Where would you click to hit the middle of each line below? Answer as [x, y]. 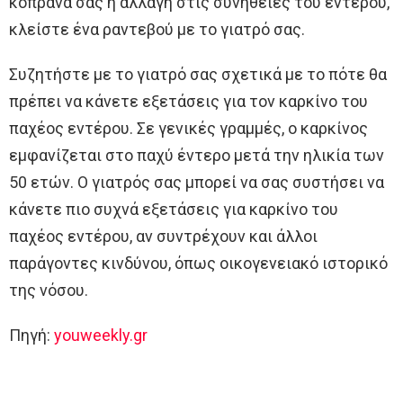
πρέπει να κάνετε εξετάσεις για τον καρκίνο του [188, 102]
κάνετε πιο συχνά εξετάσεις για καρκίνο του [174, 210]
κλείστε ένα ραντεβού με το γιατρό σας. [157, 30]
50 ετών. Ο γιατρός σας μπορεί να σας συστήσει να [197, 183]
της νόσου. [49, 291]
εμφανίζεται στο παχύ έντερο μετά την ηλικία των [197, 156]
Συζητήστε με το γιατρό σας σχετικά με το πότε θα [198, 75]
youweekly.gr [101, 336]
